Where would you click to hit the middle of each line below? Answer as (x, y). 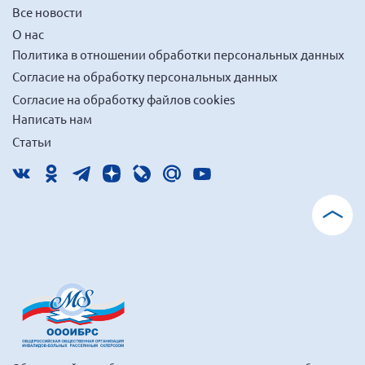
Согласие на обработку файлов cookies (124, 99)
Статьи (32, 141)
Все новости (47, 11)
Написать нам (52, 119)
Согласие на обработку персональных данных (145, 77)
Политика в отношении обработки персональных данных (178, 54)
